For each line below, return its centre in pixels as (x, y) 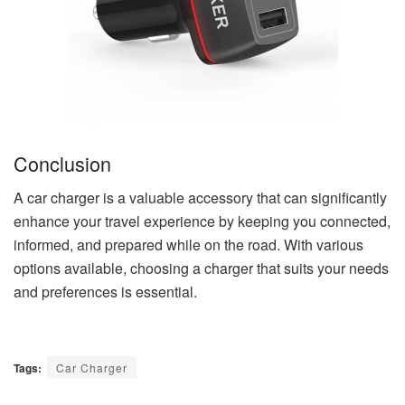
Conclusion (62, 163)
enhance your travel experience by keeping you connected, (202, 221)
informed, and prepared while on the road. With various (188, 245)
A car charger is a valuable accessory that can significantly (200, 198)
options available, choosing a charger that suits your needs (201, 268)
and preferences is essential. (105, 292)
